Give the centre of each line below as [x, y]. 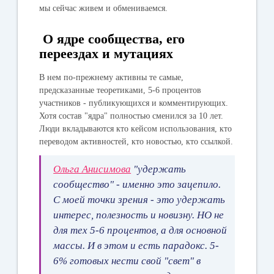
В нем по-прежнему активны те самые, [112, 77]
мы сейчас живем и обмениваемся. [104, 8]
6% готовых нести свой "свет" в [127, 261]
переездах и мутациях [106, 53]
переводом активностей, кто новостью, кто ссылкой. [136, 141]
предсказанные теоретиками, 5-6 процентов [120, 90]
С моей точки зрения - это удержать [139, 199]
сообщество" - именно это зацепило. [137, 184]
